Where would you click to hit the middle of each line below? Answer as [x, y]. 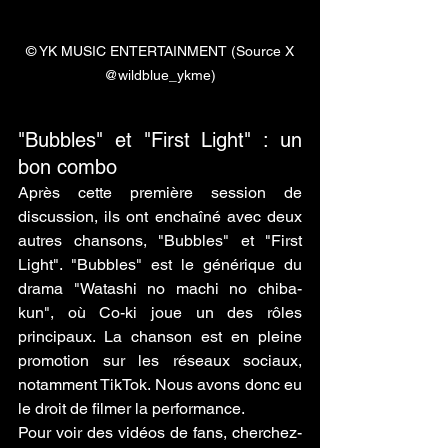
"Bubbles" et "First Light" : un [160, 139]
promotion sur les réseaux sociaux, [160, 360]
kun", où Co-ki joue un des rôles [160, 312]
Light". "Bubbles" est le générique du [160, 264]
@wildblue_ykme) [160, 74]
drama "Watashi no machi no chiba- [160, 288]
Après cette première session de [160, 192]
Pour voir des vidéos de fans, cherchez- [160, 432]
